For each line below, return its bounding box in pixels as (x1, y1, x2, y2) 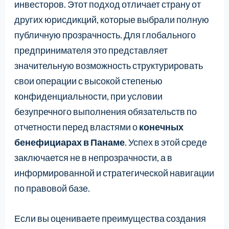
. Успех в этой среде (124, 136, 207, 148)
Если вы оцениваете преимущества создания (14, 213, 206, 224)
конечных (139, 121, 184, 133)
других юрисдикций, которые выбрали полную (14, 14, 209, 26)
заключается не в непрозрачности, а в (14, 152, 172, 164)
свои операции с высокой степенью (14, 75, 163, 87)
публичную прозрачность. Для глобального (14, 29, 196, 41)
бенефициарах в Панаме (14, 136, 125, 148)
